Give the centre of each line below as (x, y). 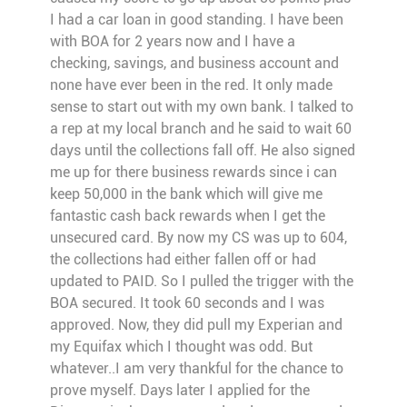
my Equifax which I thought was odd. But (181, 347)
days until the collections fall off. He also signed (202, 151)
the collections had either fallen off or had (183, 260)
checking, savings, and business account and (194, 64)
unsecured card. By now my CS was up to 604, (198, 238)
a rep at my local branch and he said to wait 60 (200, 129)
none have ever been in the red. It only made (191, 85)
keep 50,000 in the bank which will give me (186, 194)
